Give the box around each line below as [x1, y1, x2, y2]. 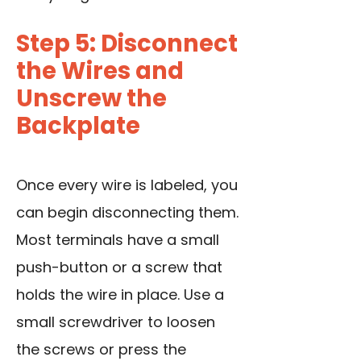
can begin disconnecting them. [16, 202, 239, 223]
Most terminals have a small [16, 230, 219, 251]
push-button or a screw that [16, 257, 222, 278]
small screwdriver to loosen [16, 312, 215, 333]
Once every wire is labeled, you [16, 175, 238, 196]
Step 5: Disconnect [16, 27, 238, 60]
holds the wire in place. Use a [16, 284, 224, 305]
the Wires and [16, 55, 184, 88]
